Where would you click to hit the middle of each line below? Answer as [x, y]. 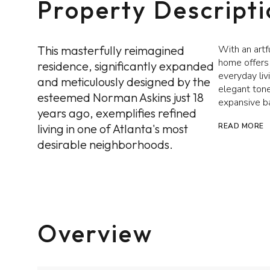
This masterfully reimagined [111, 50]
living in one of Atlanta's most [113, 129]
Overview [95, 233]
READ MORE [241, 126]
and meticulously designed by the [124, 82]
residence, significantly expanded [126, 66]
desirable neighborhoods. [105, 144]
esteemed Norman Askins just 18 [121, 97]
